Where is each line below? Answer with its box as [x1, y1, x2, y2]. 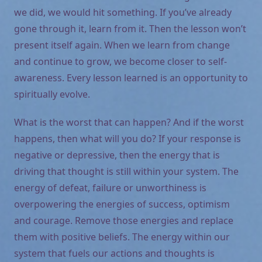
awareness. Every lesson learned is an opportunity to [14, 71, 248, 84]
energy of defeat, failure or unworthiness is [14, 181, 206, 194]
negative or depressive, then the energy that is [14, 148, 220, 161]
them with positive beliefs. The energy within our [14, 230, 230, 243]
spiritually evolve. [14, 87, 95, 101]
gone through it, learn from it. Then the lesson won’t [14, 22, 246, 35]
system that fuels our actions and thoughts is [14, 246, 215, 260]
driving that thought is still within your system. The [14, 164, 239, 178]
